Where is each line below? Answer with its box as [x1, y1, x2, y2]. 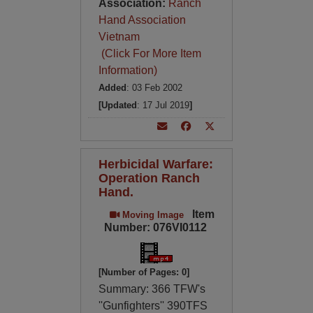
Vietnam [98, 31, 140, 43]
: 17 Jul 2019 [136, 100, 189, 110]
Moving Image [119, 210, 184, 220]
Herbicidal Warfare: [98, 156, 213, 171]
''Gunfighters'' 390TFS [98, 300, 208, 312]
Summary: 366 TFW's [98, 283, 205, 295]
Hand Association [98, 14, 186, 26]
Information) [98, 64, 157, 76]
